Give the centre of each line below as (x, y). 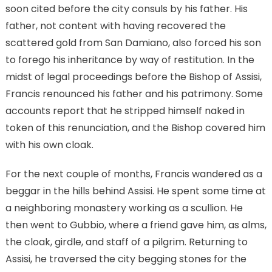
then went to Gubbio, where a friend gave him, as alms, (136, 225)
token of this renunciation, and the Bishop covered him (135, 128)
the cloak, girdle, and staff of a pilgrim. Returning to (126, 242)
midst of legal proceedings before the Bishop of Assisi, (133, 77)
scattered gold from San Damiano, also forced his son (133, 43)
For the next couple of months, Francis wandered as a (134, 174)
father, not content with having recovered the (115, 26)
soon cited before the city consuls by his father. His (126, 9)
